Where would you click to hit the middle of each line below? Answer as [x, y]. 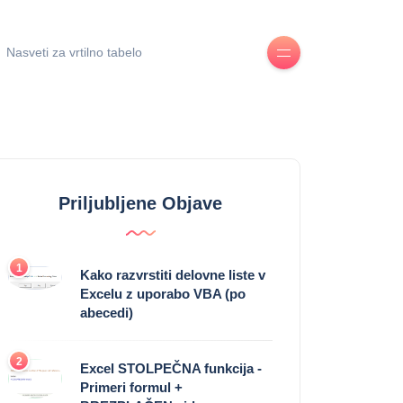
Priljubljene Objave [140, 204]
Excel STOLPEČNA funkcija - [171, 369]
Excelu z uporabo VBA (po [163, 294]
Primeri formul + [131, 388]
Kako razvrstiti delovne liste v [173, 275]
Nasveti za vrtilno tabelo [74, 53]
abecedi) [107, 313]
